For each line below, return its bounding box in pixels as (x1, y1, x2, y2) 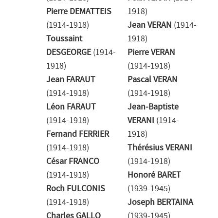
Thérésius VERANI (127, 143, 192, 153)
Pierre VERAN (127, 48, 175, 57)
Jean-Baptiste (127, 102, 179, 112)
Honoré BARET (127, 170, 181, 180)
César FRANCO (46, 157, 99, 166)
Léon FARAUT (46, 102, 96, 112)
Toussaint (46, 34, 82, 44)
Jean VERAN (127, 20, 172, 30)
